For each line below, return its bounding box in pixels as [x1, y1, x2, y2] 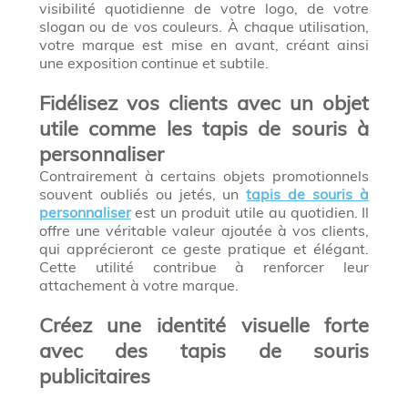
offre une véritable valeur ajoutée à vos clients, [38, 221, 370, 240]
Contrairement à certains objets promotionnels [38, 167, 370, 186]
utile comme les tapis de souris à [38, 116, 370, 142]
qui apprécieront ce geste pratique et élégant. [38, 240, 370, 259]
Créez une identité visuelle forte [38, 312, 370, 339]
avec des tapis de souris [38, 338, 370, 364]
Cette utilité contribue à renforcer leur [38, 258, 370, 277]
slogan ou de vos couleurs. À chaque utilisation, [38, 17, 370, 36]
